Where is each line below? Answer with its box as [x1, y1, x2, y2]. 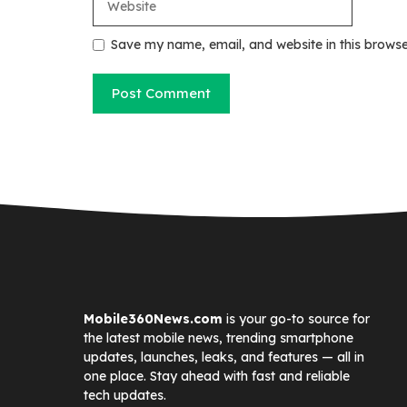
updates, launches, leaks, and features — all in [84, 349, 364, 366]
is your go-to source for [223, 311, 370, 328]
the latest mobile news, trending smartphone [84, 330, 353, 347]
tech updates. [84, 387, 166, 404]
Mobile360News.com [84, 311, 223, 328]
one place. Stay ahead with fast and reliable [84, 368, 350, 385]
